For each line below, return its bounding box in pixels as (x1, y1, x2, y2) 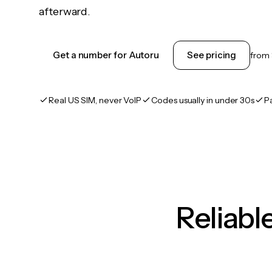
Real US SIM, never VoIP (49, 95, 142, 106)
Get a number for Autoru (53, 49, 160, 61)
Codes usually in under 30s (151, 95, 255, 106)
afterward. (39, 5, 91, 18)
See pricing (187, 49, 237, 61)
